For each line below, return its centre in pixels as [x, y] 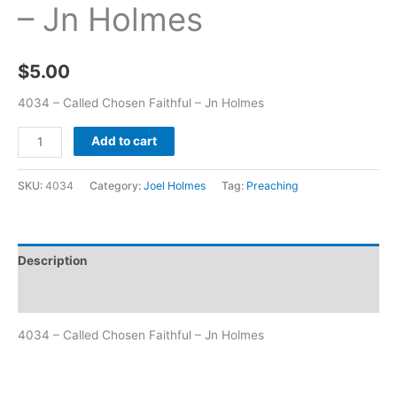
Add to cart [125, 140]
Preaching [272, 185]
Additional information [85, 295]
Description [53, 261]
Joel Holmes [175, 185]
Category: [117, 185]
